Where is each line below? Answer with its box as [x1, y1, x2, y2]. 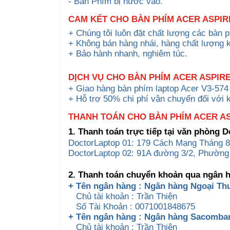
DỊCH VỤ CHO [68, 72, 128, 82]
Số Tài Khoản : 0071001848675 [68, 201, 195, 212]
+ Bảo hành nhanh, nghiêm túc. [68, 48, 190, 59]
